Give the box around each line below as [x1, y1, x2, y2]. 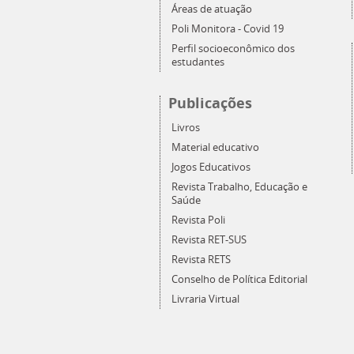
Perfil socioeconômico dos [171, 41, 295, 55]
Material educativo [171, 140, 259, 154]
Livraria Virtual [171, 292, 239, 306]
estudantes [171, 55, 224, 69]
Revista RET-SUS [171, 232, 247, 247]
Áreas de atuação [171, 2, 252, 16]
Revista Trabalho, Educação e [171, 179, 307, 194]
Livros [171, 120, 200, 134]
